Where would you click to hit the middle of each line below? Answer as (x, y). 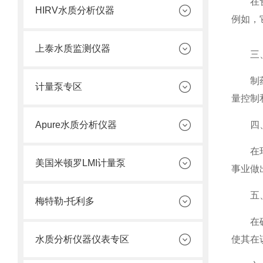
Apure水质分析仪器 (76, 125)
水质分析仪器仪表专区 (82, 239)
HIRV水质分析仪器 (75, 10)
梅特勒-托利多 (65, 201)
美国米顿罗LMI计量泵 (80, 163)
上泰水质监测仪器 (73, 48)
